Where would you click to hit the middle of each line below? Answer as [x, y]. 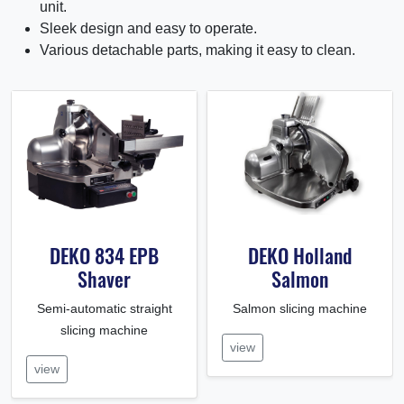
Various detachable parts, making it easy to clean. [197, 50]
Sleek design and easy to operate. [148, 28]
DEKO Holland [300, 255]
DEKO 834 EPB [104, 255]
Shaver [104, 278]
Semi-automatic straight [104, 308]
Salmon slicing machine [300, 308]
